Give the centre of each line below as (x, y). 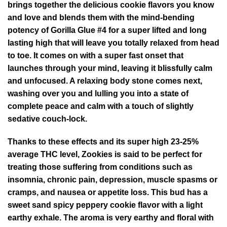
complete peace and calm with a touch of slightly (101, 106)
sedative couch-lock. (47, 119)
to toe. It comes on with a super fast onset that (96, 55)
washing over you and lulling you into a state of (98, 93)
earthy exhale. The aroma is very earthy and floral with (111, 218)
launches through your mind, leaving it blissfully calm (110, 68)
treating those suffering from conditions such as (100, 167)
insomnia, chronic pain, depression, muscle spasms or (112, 180)
